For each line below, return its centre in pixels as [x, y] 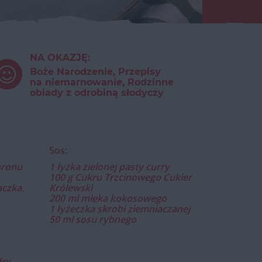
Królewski [70, 188]
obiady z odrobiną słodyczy [96, 93]
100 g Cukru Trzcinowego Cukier [120, 177]
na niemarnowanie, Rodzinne [101, 82]
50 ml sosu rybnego [92, 219]
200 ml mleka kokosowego [108, 198]
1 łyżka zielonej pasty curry [109, 167]
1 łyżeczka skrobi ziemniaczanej [119, 209]
